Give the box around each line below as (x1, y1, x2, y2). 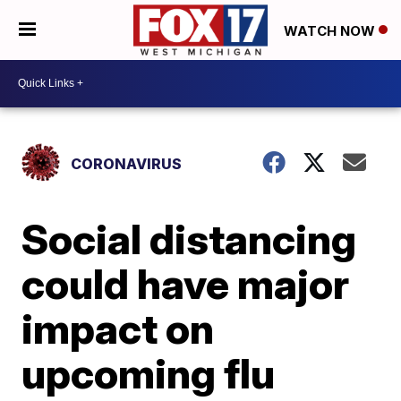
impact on (21, 303, 215, 354)
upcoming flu (21, 347, 276, 398)
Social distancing (21, 213, 357, 264)
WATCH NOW (284, 21, 379, 39)
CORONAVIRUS (71, 154, 183, 173)
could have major (21, 258, 350, 309)
